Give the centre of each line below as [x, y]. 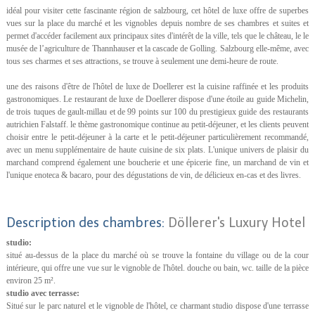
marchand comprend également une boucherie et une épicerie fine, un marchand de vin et [157, 162]
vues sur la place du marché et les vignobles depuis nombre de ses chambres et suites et [157, 23]
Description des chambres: [87, 223]
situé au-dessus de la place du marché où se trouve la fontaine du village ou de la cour [157, 255]
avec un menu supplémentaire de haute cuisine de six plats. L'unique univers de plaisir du [157, 149]
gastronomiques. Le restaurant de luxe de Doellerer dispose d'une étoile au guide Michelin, [157, 99]
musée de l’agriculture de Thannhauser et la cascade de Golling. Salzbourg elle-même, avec [157, 48]
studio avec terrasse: [43, 293]
